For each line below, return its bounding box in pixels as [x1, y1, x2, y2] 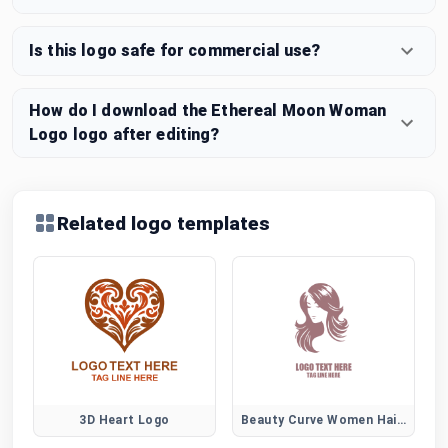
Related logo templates [57, 211, 270, 235]
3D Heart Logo [79, 412, 170, 427]
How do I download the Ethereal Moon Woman [29, 100, 387, 120]
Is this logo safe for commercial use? [29, 40, 321, 60]
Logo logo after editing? [29, 124, 220, 144]
